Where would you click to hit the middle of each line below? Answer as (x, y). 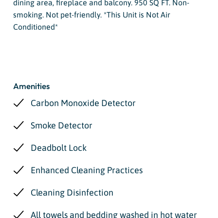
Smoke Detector (61, 125)
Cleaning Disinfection (72, 192)
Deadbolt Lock (58, 147)
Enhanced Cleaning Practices (86, 170)
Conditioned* (35, 27)
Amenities (31, 86)
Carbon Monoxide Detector (83, 103)
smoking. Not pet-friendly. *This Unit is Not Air (91, 14)
